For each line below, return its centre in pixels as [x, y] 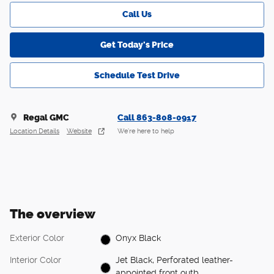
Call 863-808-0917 [157, 117]
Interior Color [35, 260]
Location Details [35, 131]
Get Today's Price [137, 45]
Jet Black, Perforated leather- [175, 260]
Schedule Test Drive [137, 75]
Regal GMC [46, 117]
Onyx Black [139, 238]
